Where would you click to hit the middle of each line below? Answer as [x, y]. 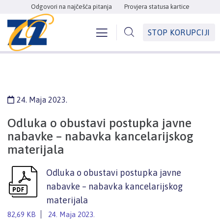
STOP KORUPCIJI [179, 33]
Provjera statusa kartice [157, 7]
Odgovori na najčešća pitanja [71, 7]
